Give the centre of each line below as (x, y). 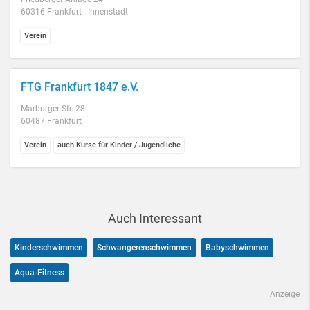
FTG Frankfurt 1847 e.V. (80, 87)
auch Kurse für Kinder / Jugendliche (119, 145)
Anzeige (285, 294)
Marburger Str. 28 (53, 109)
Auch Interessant (155, 218)
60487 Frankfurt (51, 121)
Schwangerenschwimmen (144, 248)
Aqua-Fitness (39, 273)
